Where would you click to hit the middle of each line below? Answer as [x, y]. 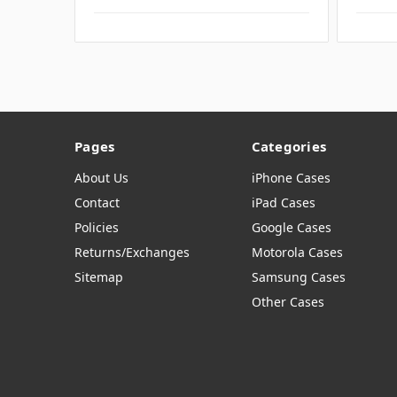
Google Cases [291, 228]
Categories [288, 147]
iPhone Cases [291, 178]
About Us [101, 178]
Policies [97, 228]
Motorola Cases [297, 253]
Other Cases [288, 302]
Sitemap [99, 277]
